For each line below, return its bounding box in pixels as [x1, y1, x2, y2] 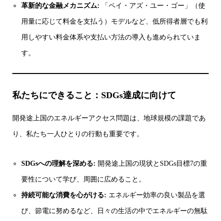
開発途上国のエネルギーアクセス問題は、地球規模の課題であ [12, 114, 206, 122]
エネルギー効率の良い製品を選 [107, 191, 206, 199]
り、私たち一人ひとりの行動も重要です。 [12, 130, 144, 138]
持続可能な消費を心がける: [21, 191, 107, 199]
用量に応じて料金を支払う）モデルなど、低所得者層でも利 [21, 18, 208, 26]
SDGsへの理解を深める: [21, 160, 96, 168]
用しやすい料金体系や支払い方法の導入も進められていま [21, 34, 201, 41]
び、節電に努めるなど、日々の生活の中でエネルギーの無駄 [21, 207, 208, 215]
